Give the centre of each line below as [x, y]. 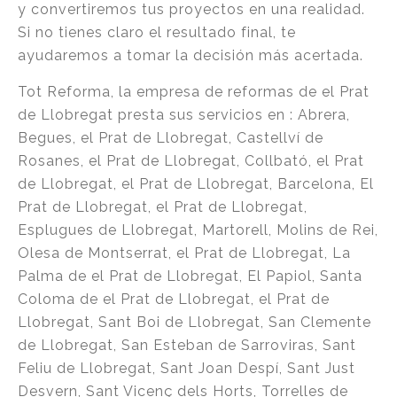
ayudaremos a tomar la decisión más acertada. [191, 55]
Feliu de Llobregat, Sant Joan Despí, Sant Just [187, 368]
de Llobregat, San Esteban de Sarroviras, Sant [187, 345]
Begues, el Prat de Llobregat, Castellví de [171, 138]
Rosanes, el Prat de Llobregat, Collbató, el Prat [191, 161]
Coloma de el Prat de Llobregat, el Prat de [174, 299]
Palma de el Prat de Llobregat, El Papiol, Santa [190, 276]
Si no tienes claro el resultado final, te [157, 32]
